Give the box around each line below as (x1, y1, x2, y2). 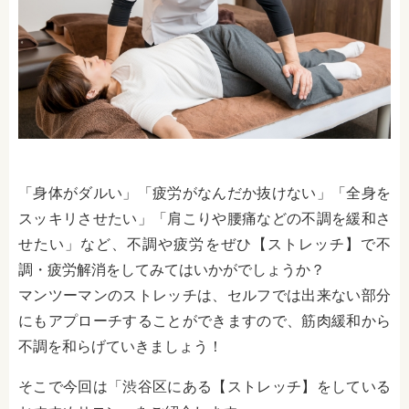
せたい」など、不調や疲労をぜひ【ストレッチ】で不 (18, 236, 391, 254)
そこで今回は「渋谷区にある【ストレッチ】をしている (18, 378, 391, 396)
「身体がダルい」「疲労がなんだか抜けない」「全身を (18, 184, 391, 203)
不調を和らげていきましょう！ (18, 338, 223, 356)
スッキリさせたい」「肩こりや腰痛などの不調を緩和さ (18, 210, 391, 228)
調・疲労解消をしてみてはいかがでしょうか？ (18, 261, 325, 279)
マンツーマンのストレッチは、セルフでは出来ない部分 (18, 287, 391, 305)
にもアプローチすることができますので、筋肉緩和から (18, 312, 391, 330)
